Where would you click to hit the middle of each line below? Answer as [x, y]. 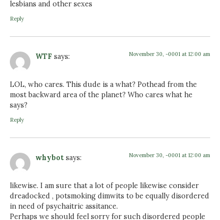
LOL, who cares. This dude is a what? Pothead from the [103, 84]
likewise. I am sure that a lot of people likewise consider [104, 185]
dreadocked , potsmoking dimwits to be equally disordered [110, 196]
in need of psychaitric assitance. [64, 206]
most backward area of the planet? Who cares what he [101, 95]
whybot [50, 158]
